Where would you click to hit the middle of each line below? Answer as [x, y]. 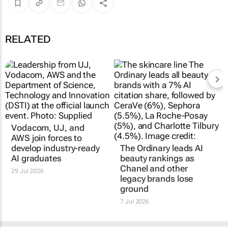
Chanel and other [154, 168]
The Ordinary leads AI [162, 148]
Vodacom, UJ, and [48, 127]
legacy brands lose [157, 178]
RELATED [28, 39]
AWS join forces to [47, 138]
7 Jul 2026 [135, 201]
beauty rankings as [158, 158]
